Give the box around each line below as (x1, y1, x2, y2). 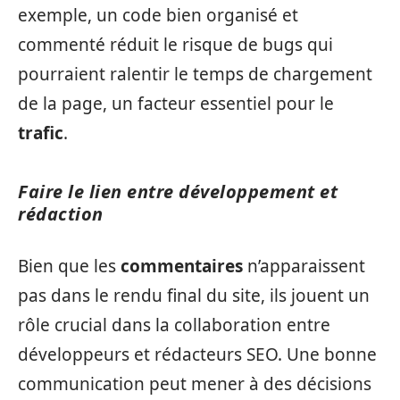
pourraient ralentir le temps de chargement (18, 62, 372, 86)
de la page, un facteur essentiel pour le (18, 91, 334, 115)
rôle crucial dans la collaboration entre (18, 313, 330, 337)
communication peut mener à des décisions (18, 372, 371, 396)
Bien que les (18, 254, 121, 278)
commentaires (121, 254, 243, 278)
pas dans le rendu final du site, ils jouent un (18, 284, 370, 307)
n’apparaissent (243, 254, 365, 278)
